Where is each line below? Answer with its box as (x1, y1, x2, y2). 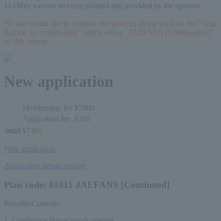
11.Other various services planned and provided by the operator (4, 1, 201, 10)
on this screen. (4, 37, 48, 46)
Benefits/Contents (4, 199, 59, 208)
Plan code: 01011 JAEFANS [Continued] (4, 179, 170, 190)
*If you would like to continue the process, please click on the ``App (4, 19, 217, 28)
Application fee (22, 114, 70, 123)
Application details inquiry (4, 161, 86, 170)
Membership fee (22, 104, 73, 112)
